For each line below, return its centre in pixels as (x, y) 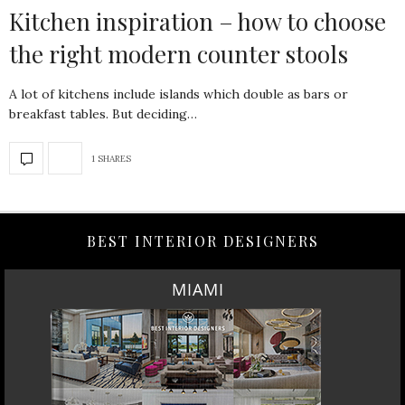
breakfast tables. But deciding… (103, 114)
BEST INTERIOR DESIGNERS (202, 241)
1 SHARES (111, 158)
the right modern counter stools (179, 54)
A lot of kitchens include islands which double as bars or (179, 94)
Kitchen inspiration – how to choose (198, 21)
